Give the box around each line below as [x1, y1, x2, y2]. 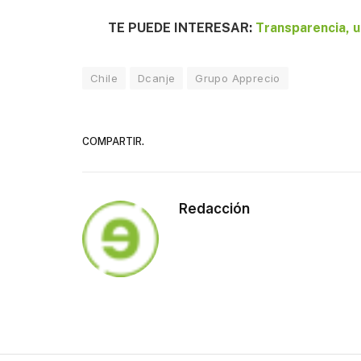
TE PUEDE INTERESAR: [108, 20, 256, 36]
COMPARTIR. [82, 135, 144, 147]
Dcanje [137, 72, 176, 85]
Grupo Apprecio [195, 72, 280, 85]
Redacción [179, 201, 250, 218]
